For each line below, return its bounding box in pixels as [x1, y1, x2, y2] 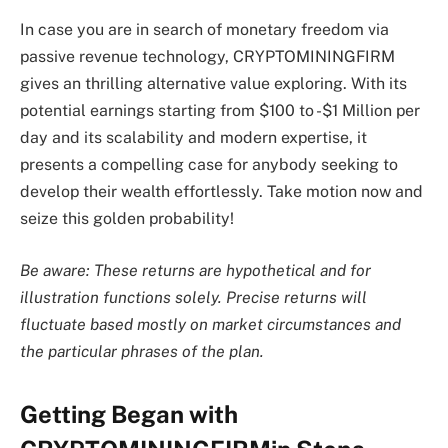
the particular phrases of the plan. [20, 341, 264, 361]
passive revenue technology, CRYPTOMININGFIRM [20, 47, 395, 67]
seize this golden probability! [20, 209, 234, 229]
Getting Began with [20, 399, 238, 428]
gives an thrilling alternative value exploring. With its [20, 74, 407, 94]
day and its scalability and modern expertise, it [20, 128, 367, 148]
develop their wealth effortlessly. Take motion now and [20, 182, 423, 202]
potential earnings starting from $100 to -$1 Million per [20, 101, 420, 121]
